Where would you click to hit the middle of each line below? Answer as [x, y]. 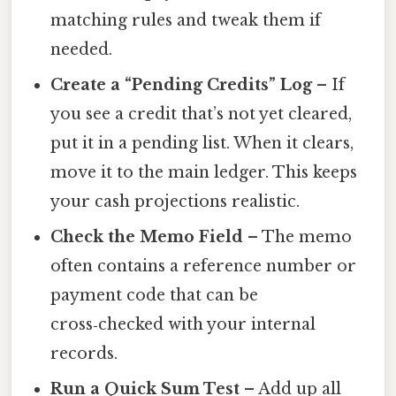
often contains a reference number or [204, 267]
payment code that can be [155, 296]
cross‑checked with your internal [183, 325]
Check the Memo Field [147, 237]
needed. [82, 50]
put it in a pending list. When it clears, [202, 144]
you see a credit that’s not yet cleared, [202, 114]
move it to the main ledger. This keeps [204, 173]
